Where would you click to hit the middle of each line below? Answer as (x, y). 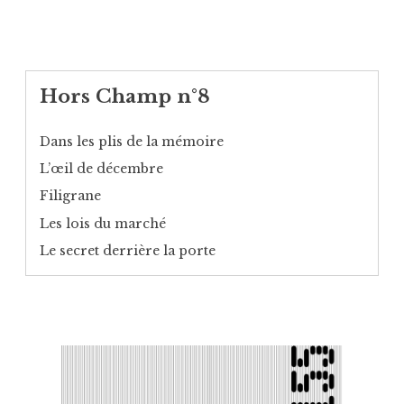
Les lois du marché (103, 223)
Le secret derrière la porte (128, 250)
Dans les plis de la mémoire (132, 142)
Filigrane (70, 196)
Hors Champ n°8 (125, 96)
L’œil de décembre (101, 169)
